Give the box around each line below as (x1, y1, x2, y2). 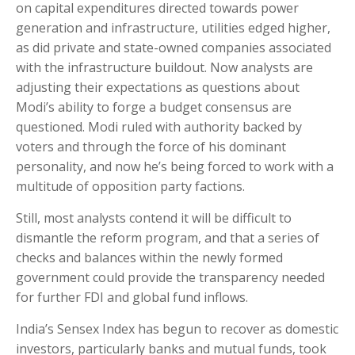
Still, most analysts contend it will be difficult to (16, 209, 292, 227)
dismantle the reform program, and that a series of (16, 229, 319, 247)
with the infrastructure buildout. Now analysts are (16, 59, 313, 77)
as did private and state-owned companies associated (16, 39, 331, 57)
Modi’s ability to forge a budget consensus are (16, 98, 292, 116)
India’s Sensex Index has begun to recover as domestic (16, 320, 338, 338)
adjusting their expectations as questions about (16, 78, 300, 97)
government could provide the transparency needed (16, 269, 325, 287)
